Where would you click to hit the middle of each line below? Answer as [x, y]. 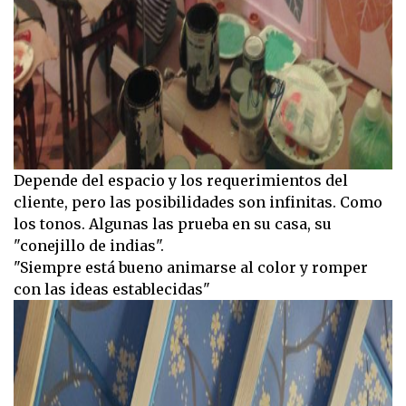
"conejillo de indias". [89, 246]
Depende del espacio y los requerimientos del [181, 181]
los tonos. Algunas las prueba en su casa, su [173, 224]
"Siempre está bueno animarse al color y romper [191, 268]
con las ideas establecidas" [112, 290]
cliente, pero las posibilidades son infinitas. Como [198, 203]
